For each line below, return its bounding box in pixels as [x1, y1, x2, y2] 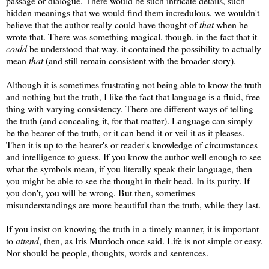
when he [214, 18, 248, 31]
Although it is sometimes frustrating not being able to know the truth [6, 78, 262, 91]
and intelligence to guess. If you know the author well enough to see [6, 150, 261, 163]
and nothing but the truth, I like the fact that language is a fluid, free [6, 90, 260, 103]
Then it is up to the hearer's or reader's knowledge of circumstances [6, 138, 258, 151]
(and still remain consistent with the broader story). [43, 54, 236, 67]
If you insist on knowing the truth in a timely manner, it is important [6, 222, 259, 235]
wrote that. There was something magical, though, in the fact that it [6, 30, 257, 43]
